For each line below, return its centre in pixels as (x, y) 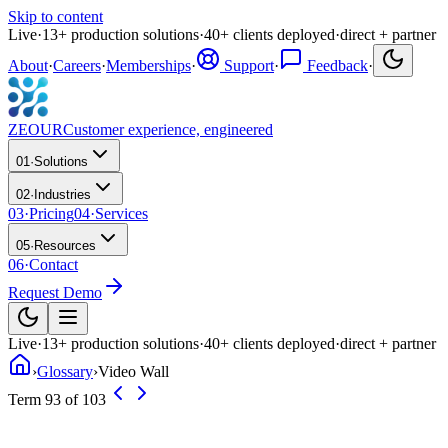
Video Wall (133, 371)
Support (247, 65)
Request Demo (55, 292)
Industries (62, 194)
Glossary (65, 371)
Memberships (148, 65)
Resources (65, 245)
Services (121, 213)
